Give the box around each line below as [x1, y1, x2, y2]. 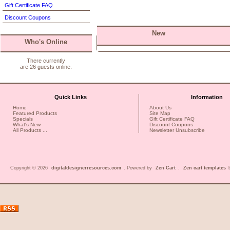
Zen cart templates [183, 165, 226, 170]
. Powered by [124, 165, 154, 170]
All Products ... [13, 127, 47, 133]
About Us [149, 104, 171, 110]
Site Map [149, 110, 170, 116]
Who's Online [25, 37, 68, 46]
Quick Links [54, 94, 87, 100]
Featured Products [13, 110, 57, 116]
